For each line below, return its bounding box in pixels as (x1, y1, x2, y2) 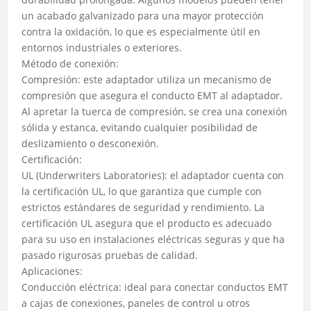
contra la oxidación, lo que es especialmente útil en (22, 25, 261, 38)
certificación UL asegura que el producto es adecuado (22, 217, 272, 230)
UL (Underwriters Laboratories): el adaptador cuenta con (22, 169, 285, 182)
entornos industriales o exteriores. (22, 41, 183, 54)
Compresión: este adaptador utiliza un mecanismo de (22, 73, 272, 86)
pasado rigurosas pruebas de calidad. (22, 249, 199, 262)
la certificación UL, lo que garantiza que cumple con (22, 185, 262, 198)
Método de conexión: (22, 57, 119, 70)
